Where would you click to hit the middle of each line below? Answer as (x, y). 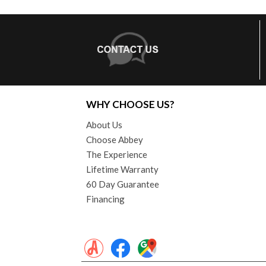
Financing (105, 199)
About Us (104, 124)
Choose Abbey (115, 139)
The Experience (117, 154)
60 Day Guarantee (123, 184)
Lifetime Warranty (122, 169)
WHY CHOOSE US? (130, 104)
